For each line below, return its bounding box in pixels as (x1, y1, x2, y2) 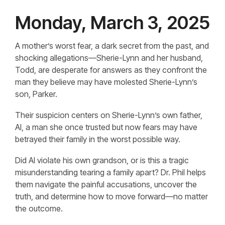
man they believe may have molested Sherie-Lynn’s (15, 77, 197, 87)
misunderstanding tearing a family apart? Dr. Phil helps (15, 167, 206, 177)
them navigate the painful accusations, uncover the (15, 179, 197, 189)
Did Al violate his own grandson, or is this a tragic (15, 155, 189, 165)
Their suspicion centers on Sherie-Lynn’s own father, (15, 110, 202, 120)
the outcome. (15, 203, 63, 213)
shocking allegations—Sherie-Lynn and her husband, (15, 53, 203, 63)
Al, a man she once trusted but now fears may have (15, 122, 197, 132)
